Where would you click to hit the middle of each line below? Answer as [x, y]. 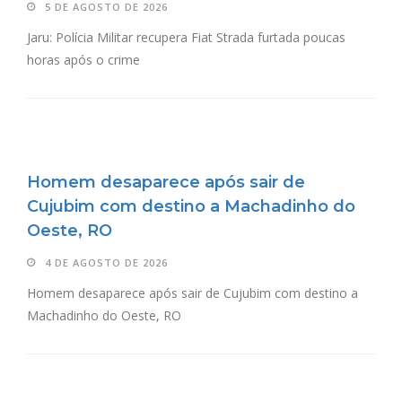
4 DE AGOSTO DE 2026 [106, 262]
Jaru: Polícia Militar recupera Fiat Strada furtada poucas [186, 37]
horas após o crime [83, 59]
